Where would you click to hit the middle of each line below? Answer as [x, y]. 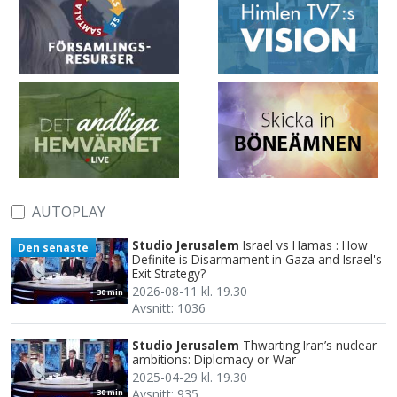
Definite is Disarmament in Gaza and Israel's [257, 260]
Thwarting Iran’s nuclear [310, 346]
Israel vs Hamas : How [305, 245]
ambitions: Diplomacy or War [214, 360]
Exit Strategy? [169, 274]
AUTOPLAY [69, 212]
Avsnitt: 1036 [169, 308]
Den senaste [53, 247]
